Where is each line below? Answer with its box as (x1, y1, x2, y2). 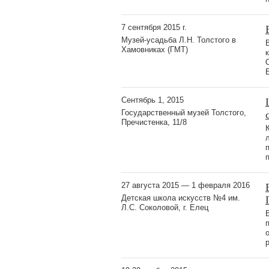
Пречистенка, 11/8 (121, 117, 187, 127)
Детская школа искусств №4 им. (121, 193, 240, 202)
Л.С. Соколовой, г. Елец (121, 202, 208, 212)
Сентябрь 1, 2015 (121, 95, 184, 104)
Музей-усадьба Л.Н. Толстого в (121, 35, 236, 44)
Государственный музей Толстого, (121, 107, 246, 117)
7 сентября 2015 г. (121, 22, 187, 32)
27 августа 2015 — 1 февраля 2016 (121, 180, 250, 190)
